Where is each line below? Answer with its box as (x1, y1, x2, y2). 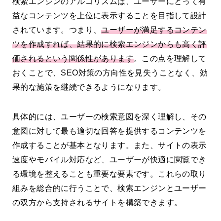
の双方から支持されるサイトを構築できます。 (12, 198, 183, 207)
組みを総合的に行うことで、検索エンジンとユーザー (12, 184, 207, 192)
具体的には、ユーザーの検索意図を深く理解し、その (12, 112, 207, 121)
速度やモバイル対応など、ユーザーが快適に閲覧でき (12, 155, 207, 164)
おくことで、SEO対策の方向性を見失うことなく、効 (12, 69, 208, 77)
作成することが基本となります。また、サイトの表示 (12, 141, 207, 149)
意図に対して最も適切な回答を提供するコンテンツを (12, 126, 207, 135)
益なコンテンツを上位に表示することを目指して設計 (12, 11, 207, 20)
